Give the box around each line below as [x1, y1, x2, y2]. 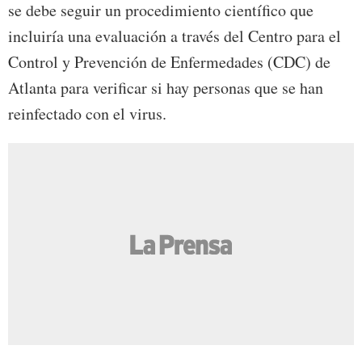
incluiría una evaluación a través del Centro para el [8, 25, 341, 48]
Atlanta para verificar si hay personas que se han [8, 77, 323, 99]
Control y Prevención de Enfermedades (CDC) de [8, 51, 330, 74]
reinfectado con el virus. [8, 103, 166, 125]
